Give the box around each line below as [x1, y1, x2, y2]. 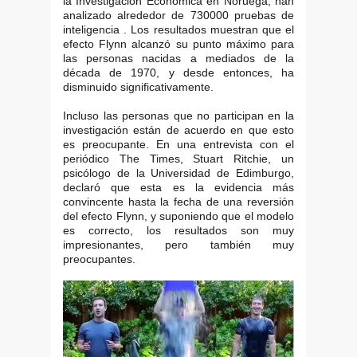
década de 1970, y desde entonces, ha [63, 65, 294, 79]
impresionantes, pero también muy [63, 237, 294, 251]
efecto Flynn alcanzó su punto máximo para [63, 37, 294, 50]
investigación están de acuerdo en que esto [63, 123, 294, 136]
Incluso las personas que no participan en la [63, 108, 294, 122]
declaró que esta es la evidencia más [63, 180, 294, 194]
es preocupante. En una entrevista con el [63, 137, 294, 151]
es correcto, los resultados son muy [63, 223, 294, 237]
